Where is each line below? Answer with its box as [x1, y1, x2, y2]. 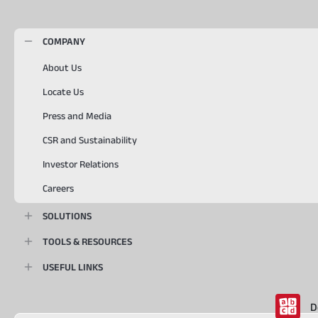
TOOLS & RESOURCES [43, 235, 132, 247]
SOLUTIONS [43, 209, 92, 221]
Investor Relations [43, 158, 119, 170]
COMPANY [43, 35, 85, 47]
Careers [43, 182, 74, 194]
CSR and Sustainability [43, 133, 137, 146]
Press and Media [43, 109, 111, 121]
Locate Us [43, 85, 84, 97]
